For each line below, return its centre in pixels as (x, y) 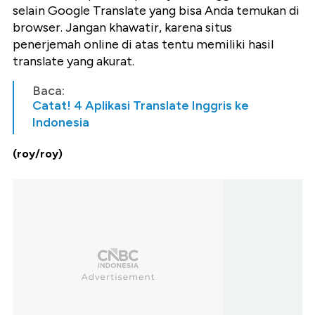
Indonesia (61, 123)
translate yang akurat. (73, 62)
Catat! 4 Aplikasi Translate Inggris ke (141, 106)
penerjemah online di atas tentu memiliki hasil (143, 45)
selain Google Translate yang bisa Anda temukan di (156, 11)
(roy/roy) (38, 154)
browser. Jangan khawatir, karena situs (122, 28)
